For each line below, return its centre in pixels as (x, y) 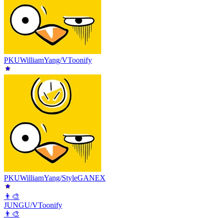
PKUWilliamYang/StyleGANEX (55, 178)
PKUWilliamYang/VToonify (48, 60)
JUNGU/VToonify (33, 205)
